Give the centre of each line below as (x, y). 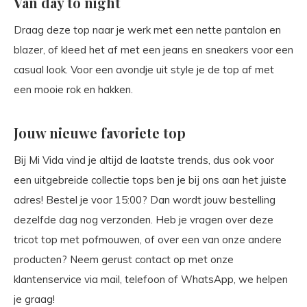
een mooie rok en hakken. (73, 89)
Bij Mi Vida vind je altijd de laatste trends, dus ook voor (144, 160)
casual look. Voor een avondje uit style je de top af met (144, 70)
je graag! (34, 299)
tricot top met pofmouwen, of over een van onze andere (148, 240)
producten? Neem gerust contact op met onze (124, 259)
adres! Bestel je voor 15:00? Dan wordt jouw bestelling (145, 200)
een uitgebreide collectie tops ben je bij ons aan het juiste (150, 180)
